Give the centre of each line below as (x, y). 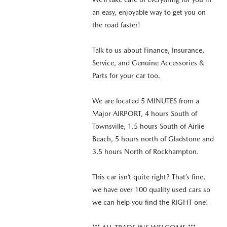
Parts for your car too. (126, 75)
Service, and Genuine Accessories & (148, 63)
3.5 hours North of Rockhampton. (145, 151)
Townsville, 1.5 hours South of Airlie (148, 126)
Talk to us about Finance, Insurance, (148, 50)
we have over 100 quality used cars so (151, 189)
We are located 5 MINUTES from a (145, 101)
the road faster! (116, 25)
